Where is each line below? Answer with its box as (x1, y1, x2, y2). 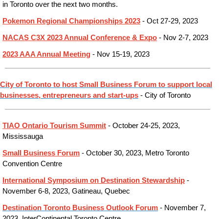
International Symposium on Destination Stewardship (2, 176, 185, 184)
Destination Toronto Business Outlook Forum (2, 204, 158, 212)
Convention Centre (2, 160, 62, 168)
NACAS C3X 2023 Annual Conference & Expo (2, 34, 157, 42)
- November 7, (158, 204, 206, 212)
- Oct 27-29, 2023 (140, 17, 198, 25)
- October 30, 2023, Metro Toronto (80, 149, 189, 157)
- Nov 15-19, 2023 (90, 50, 150, 58)
